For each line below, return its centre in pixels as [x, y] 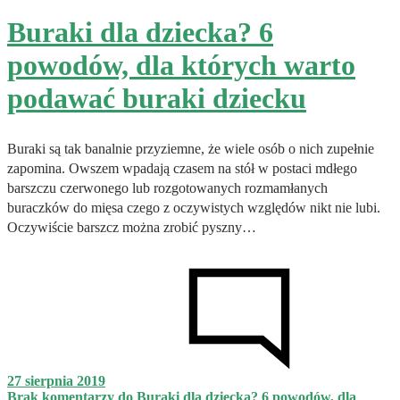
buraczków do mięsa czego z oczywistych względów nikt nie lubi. [194, 207]
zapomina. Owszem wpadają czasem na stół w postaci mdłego [182, 168]
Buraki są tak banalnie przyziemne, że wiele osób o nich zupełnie [191, 148]
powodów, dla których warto [181, 66]
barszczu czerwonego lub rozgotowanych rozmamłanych [167, 187]
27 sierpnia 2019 [56, 380]
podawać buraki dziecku [157, 99]
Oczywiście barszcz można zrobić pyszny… [132, 227]
